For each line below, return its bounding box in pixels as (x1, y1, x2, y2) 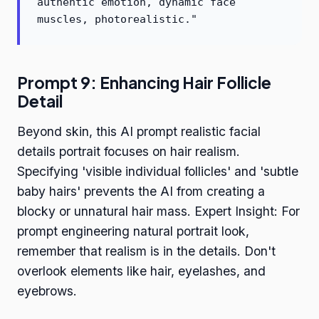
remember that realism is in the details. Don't (17, 244, 276, 259)
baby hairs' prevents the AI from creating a (17, 184, 265, 199)
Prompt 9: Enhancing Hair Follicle (17, 73, 271, 93)
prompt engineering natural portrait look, (17, 224, 249, 239)
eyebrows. (17, 283, 77, 299)
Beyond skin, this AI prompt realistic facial (17, 124, 261, 140)
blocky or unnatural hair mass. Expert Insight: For (17, 204, 300, 219)
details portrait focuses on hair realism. (17, 144, 240, 159)
